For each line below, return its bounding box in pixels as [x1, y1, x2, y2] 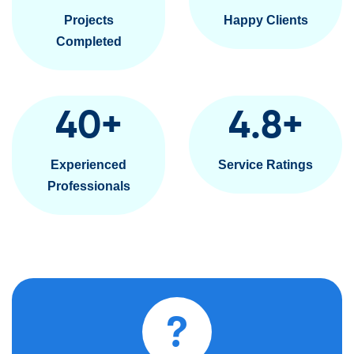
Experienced [51, 158, 126, 172]
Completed [55, 35, 122, 49]
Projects [63, 13, 114, 28]
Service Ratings [218, 158, 313, 172]
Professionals [47, 179, 130, 194]
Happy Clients [223, 13, 308, 28]
